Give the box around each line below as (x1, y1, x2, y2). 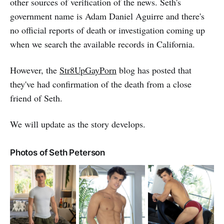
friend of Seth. (10, 91, 62, 104)
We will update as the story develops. (10, 117, 145, 130)
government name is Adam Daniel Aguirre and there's (10, 9, 204, 22)
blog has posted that (116, 63, 191, 76)
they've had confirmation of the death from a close (10, 77, 191, 90)
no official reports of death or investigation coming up (10, 23, 205, 36)
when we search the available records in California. (10, 37, 195, 50)
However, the (10, 63, 59, 76)
